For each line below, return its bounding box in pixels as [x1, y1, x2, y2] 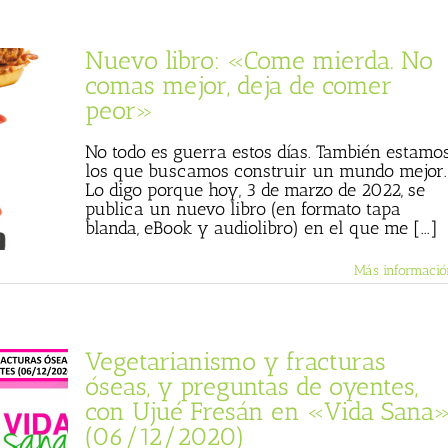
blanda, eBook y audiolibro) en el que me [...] [85, 217, 438, 239]
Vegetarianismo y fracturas [85, 346, 386, 376]
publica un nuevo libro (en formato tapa [85, 198, 401, 220]
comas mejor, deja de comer [85, 70, 392, 100]
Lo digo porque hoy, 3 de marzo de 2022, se [85, 179, 425, 201]
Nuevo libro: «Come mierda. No [85, 45, 433, 75]
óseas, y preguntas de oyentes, [85, 371, 418, 401]
